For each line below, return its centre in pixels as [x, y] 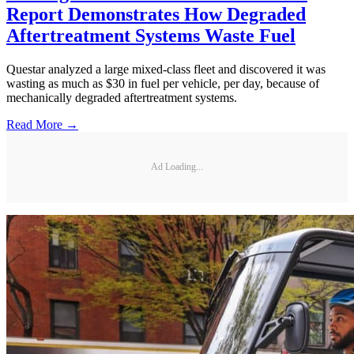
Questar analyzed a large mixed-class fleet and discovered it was [166, 69]
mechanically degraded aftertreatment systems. [122, 97]
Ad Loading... [177, 167]
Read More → [42, 124]
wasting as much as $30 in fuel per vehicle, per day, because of [163, 83]
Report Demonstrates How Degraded [156, 14]
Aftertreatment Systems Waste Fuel [151, 35]
